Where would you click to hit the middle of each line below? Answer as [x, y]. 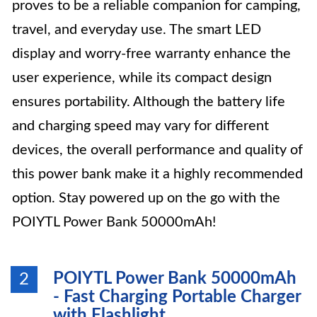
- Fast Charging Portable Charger [177, 297]
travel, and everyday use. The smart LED [137, 30]
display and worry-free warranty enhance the [151, 54]
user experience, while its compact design [142, 78]
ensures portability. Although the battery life [149, 102]
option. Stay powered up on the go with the [146, 198]
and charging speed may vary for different [140, 126]
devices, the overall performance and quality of [157, 150]
